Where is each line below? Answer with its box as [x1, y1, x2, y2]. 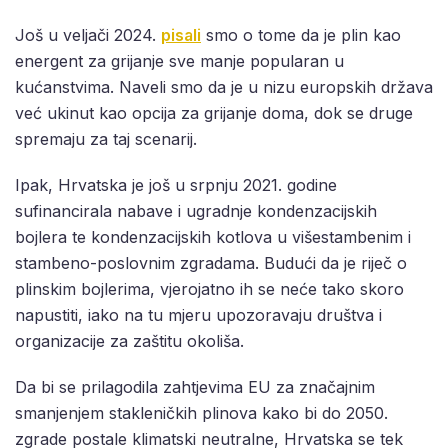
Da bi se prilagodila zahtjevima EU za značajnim [15, 377, 375, 398]
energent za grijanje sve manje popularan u [15, 51, 344, 72]
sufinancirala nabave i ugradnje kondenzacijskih [15, 201, 377, 222]
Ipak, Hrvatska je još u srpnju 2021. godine [15, 175, 337, 196]
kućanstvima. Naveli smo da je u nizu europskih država [15, 77, 433, 98]
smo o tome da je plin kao [201, 25, 401, 46]
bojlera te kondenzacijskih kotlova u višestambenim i [15, 227, 411, 248]
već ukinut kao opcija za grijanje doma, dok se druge [15, 103, 413, 124]
